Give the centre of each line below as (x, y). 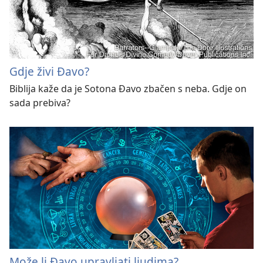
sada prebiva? (40, 103)
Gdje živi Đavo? (49, 72)
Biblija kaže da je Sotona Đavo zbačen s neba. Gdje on (128, 89)
